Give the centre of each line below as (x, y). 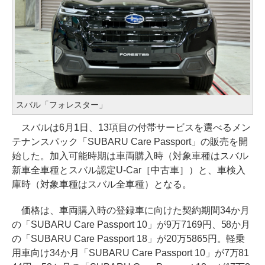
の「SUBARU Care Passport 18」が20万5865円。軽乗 (129, 238)
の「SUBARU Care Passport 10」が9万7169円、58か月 (131, 224)
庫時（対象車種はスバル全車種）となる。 (102, 184)
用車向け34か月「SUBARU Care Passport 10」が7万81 (131, 253)
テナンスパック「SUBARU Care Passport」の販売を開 (130, 141)
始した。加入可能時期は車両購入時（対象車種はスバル (130, 156)
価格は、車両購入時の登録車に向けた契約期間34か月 (131, 210)
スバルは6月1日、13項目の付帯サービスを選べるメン (131, 127)
